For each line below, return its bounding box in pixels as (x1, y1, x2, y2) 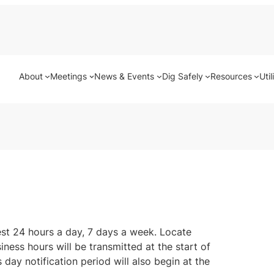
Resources (210, 70, 252, 81)
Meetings (50, 70, 87, 81)
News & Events (94, 70, 155, 81)
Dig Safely (161, 70, 203, 81)
